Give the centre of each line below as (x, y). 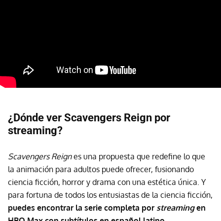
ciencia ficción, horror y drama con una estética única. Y (107, 182)
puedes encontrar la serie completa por (82, 208)
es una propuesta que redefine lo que (138, 157)
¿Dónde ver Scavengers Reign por (89, 118)
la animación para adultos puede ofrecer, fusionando (101, 169)
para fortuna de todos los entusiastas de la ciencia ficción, (110, 195)
